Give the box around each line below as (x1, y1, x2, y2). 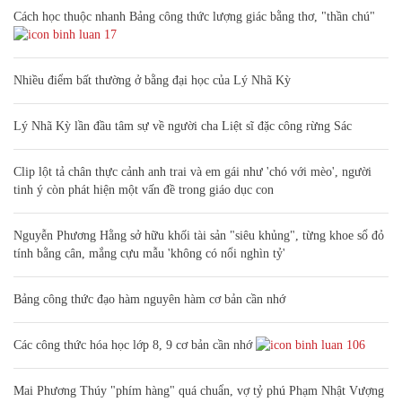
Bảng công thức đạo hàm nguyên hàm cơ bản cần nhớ (13, 292, 285, 306)
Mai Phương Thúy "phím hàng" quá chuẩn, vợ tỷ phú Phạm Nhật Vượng (13, 383, 384, 398)
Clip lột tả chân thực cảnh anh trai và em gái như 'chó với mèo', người (13, 164, 371, 179)
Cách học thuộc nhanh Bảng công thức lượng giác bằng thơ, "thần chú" (13, 9, 375, 23)
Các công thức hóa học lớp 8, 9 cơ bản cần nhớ (13, 337, 252, 352)
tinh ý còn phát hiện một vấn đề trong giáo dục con (13, 182, 274, 197)
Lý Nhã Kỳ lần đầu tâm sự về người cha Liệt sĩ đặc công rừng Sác (13, 118, 352, 133)
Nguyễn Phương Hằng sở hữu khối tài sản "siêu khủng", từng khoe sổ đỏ (13, 228, 384, 242)
